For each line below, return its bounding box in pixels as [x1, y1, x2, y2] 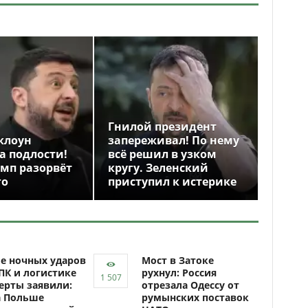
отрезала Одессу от [142, 278, 239, 291]
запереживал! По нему [108, 133, 239, 148]
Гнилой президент [108, 119, 217, 134]
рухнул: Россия [142, 266, 217, 279]
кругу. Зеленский [108, 160, 208, 175]
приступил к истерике [108, 174, 236, 189]
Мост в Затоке [142, 254, 214, 267]
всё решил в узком [108, 146, 217, 162]
